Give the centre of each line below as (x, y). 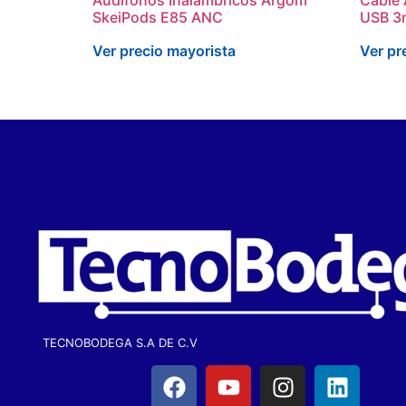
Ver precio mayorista (164, 50)
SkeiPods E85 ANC (158, 17)
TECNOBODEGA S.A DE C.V (120, 342)
